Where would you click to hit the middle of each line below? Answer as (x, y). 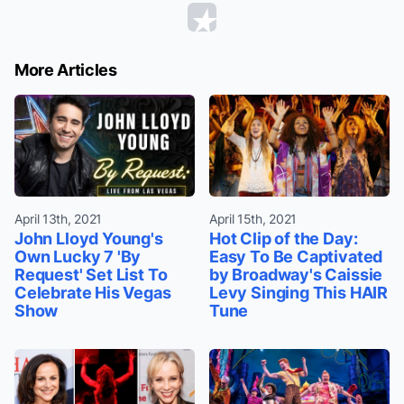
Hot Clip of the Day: (284, 238)
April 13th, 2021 (58, 218)
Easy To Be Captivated (296, 256)
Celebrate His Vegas (93, 292)
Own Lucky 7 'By (78, 256)
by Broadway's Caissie (296, 274)
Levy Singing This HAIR (299, 292)
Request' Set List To (91, 274)
